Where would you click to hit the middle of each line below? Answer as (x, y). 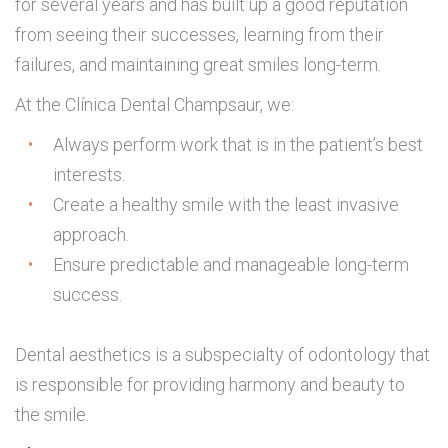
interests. (89, 175)
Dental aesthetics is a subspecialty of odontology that (222, 355)
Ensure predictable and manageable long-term (231, 265)
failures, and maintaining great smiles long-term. (198, 65)
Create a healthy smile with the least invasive (226, 205)
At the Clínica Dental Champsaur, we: (154, 105)
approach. (91, 235)
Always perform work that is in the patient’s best (238, 145)
